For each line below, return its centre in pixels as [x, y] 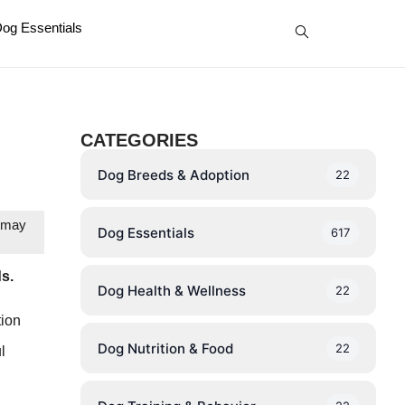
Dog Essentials [146, 232]
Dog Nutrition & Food [165, 348]
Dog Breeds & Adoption [173, 174]
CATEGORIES [139, 140]
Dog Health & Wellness [171, 290]
